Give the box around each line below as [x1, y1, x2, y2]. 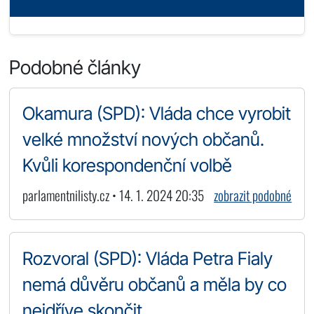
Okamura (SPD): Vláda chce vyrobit [22, 102, 291, 125]
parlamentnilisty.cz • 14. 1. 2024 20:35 [22, 185, 204, 206]
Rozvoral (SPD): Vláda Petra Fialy [22, 247, 273, 269]
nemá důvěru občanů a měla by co [22, 273, 287, 295]
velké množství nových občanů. [22, 128, 264, 151]
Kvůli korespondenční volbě [22, 154, 232, 177]
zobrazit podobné [214, 185, 292, 206]
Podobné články [9, 55, 142, 79]
